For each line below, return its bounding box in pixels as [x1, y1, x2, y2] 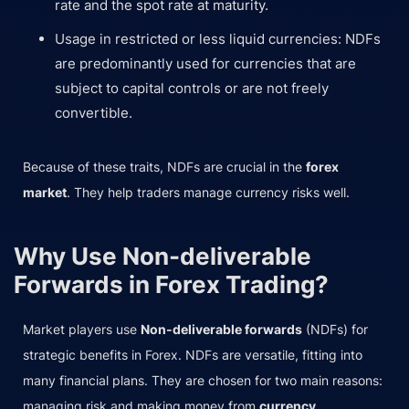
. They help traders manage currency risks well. [67, 184, 350, 201]
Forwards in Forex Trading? [14, 270, 329, 299]
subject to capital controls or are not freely [55, 79, 329, 97]
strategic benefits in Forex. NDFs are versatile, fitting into [23, 347, 362, 363]
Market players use [23, 321, 141, 338]
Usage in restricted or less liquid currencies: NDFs [55, 29, 381, 47]
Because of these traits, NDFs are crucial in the [23, 159, 306, 175]
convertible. [55, 103, 132, 121]
